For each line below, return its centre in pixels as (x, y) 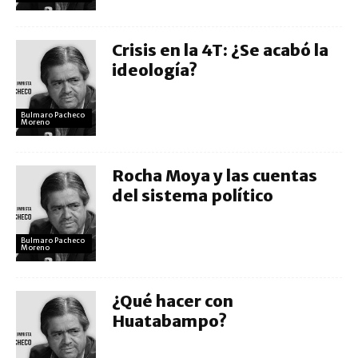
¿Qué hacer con (173, 301)
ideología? (155, 70)
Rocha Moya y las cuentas (215, 175)
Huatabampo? (169, 321)
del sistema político (193, 195)
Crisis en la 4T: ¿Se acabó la (220, 50)
